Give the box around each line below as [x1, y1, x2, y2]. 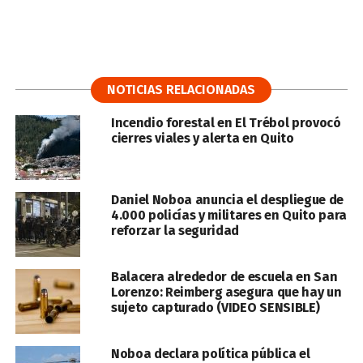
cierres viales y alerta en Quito [110, 130, 294, 146]
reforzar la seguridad [110, 223, 240, 238]
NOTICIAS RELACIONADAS [107, 82, 256, 97]
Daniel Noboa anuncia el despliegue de [110, 192, 344, 207]
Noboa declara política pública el [110, 346, 310, 361]
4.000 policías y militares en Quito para [110, 207, 348, 223]
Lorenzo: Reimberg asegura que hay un [110, 284, 342, 300]
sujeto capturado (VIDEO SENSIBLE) [110, 300, 320, 315]
